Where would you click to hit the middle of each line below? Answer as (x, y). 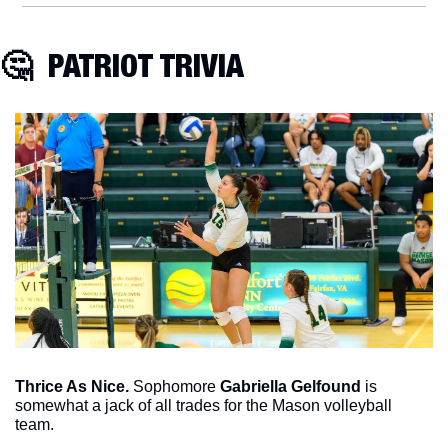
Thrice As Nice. (74, 386)
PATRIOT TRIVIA (138, 64)
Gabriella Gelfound (290, 386)
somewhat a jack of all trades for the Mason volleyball (203, 405)
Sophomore (176, 386)
